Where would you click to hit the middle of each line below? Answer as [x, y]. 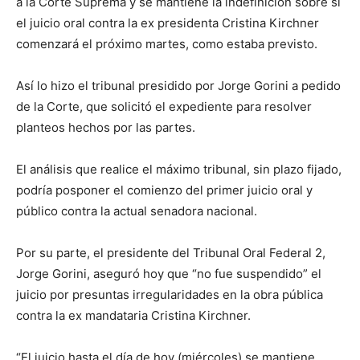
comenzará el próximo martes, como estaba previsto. [167, 44]
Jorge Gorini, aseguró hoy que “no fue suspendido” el [169, 274]
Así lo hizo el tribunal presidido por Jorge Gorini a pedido [178, 86]
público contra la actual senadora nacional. [137, 211]
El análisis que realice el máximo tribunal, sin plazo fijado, [179, 169]
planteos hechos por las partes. [106, 127]
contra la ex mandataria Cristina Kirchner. [133, 315]
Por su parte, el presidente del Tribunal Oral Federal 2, [171, 253]
